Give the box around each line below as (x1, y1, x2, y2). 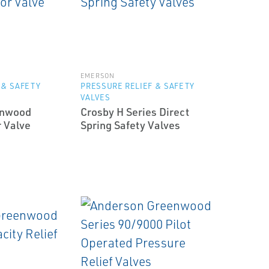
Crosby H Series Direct (80, 105, 190, 118)
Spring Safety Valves (80, 118, 181, 131)
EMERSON (80, 71, 115, 80)
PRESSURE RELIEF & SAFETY (80, 81, 195, 91)
